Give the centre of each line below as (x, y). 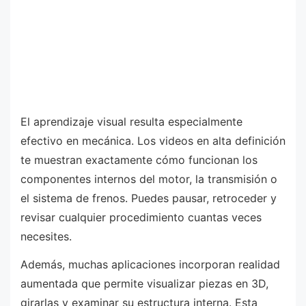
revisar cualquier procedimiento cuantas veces (141, 217)
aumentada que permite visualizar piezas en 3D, (144, 284)
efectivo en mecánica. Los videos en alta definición (153, 140)
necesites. (46, 236)
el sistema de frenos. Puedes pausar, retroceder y (149, 198)
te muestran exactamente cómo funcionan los (139, 159)
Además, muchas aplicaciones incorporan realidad (150, 265)
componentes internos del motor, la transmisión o (149, 179)
